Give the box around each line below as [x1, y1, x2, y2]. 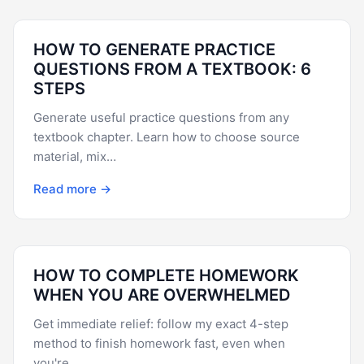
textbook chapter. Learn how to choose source [33, 129, 300, 145]
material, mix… [33, 149, 116, 164]
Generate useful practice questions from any [33, 110, 289, 125]
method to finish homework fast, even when [33, 336, 285, 351]
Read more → [33, 181, 111, 197]
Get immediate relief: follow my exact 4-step [33, 316, 288, 331]
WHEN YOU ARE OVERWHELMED [33, 285, 290, 305]
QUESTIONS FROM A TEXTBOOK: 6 [33, 59, 311, 79]
